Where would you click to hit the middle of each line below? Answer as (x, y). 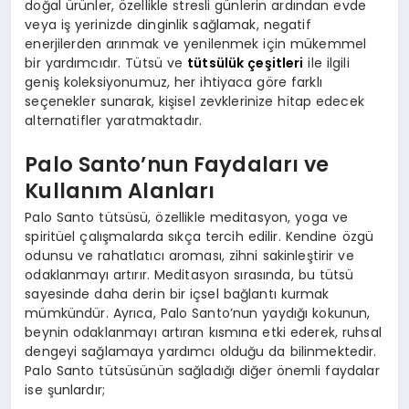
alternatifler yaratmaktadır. (114, 121)
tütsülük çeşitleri (246, 63)
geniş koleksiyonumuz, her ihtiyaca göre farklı (173, 83)
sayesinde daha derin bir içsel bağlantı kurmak (177, 294)
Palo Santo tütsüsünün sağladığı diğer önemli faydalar (202, 371)
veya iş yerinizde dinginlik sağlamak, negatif (168, 25)
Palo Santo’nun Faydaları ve (177, 164)
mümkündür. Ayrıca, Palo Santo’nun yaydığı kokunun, (198, 314)
